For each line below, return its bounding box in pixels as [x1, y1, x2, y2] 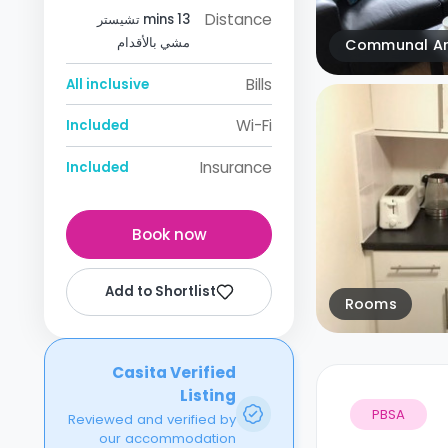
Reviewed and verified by [67, 409, 236, 429]
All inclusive [66, 74, 149, 94]
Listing [179, 385, 236, 407]
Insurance [200, 156, 272, 178]
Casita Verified [111, 362, 236, 384]
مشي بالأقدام [116, 33, 190, 53]
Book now [131, 223, 207, 245]
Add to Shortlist [104, 282, 216, 302]
